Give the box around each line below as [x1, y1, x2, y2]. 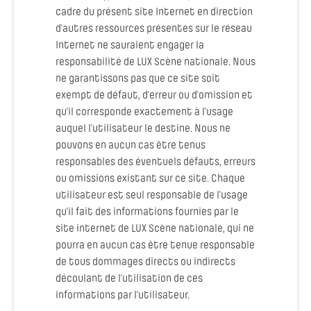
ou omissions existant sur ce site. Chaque [56, 174, 245, 185]
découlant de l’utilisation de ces [56, 274, 203, 285]
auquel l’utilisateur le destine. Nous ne [56, 124, 230, 135]
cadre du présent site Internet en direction [56, 7, 253, 18]
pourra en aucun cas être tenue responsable [56, 240, 255, 251]
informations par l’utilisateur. [56, 290, 190, 301]
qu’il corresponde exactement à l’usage [56, 107, 233, 118]
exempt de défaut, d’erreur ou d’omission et [56, 90, 253, 101]
